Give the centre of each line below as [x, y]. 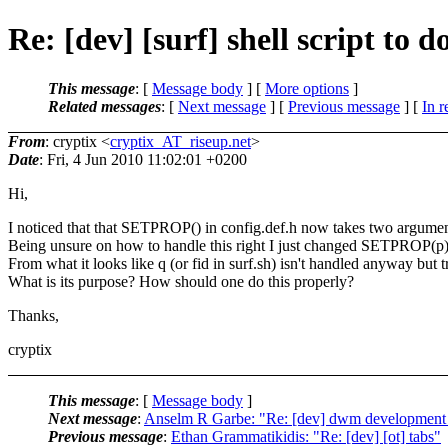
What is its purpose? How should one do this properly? [181, 281]
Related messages [104, 106]
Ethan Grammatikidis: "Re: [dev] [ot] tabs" [306, 436]
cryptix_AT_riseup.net [180, 141]
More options [307, 88]
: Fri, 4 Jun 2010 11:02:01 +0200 [143, 159]
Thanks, [33, 315]
